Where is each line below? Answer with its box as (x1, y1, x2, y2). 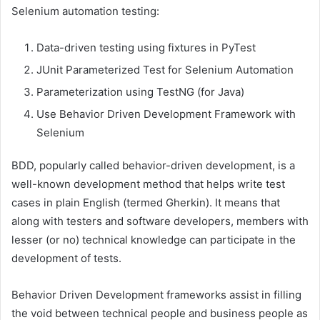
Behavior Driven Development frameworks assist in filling (11, 287, 301, 301)
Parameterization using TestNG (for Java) (36, 84, 244, 99)
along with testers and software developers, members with (11, 214, 309, 228)
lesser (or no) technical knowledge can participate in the (11, 232, 296, 246)
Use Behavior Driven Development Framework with (36, 106, 296, 121)
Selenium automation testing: (11, 4, 159, 18)
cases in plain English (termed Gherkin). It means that (11, 195, 280, 209)
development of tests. (11, 251, 121, 265)
